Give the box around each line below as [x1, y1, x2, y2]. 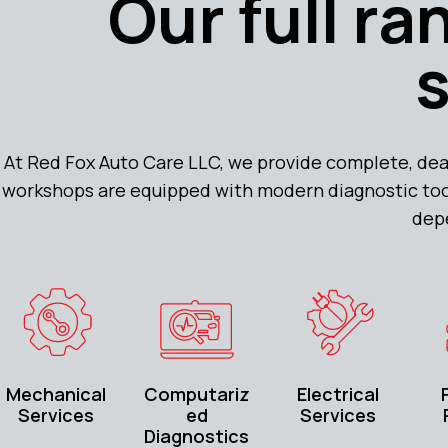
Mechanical [5, 382, 106, 407]
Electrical [297, 382, 380, 407]
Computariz [143, 382, 250, 407]
